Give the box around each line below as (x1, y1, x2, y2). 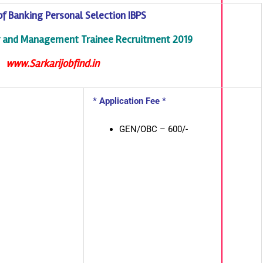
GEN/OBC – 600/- (119, 124, 188, 135)
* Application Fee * (92, 96, 166, 107)
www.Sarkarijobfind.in (6, 57, 100, 70)
